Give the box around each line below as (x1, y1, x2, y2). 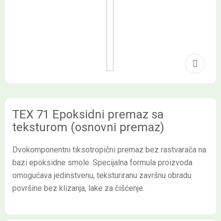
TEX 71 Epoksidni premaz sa (12, 108, 164, 121)
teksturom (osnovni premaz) (12, 120, 164, 134)
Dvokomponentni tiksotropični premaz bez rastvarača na (12, 145, 206, 154)
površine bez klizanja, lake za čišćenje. (12, 184, 145, 193)
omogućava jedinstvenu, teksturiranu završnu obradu (12, 171, 191, 180)
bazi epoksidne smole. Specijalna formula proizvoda (12, 158, 192, 167)
